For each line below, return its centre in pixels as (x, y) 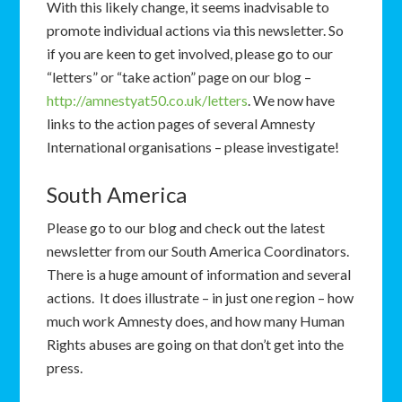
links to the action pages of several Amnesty (181, 123)
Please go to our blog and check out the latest (186, 227)
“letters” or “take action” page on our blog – (179, 77)
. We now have (292, 100)
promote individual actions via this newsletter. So (196, 30)
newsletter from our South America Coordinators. (198, 251)
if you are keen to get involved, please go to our (190, 53)
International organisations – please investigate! (193, 147)
